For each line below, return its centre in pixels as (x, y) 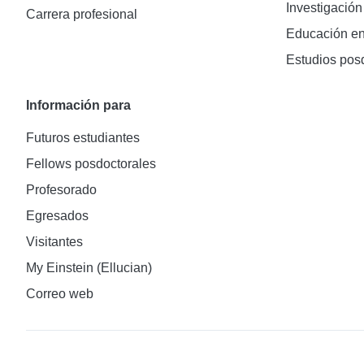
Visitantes (54, 242)
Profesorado (61, 190)
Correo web (60, 294)
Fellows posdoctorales (91, 164)
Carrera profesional (82, 14)
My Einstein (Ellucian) (89, 268)
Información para (78, 105)
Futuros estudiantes (83, 138)
